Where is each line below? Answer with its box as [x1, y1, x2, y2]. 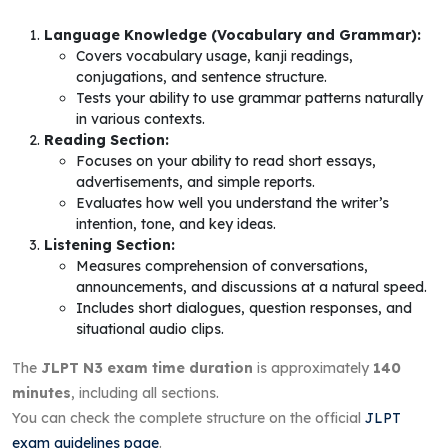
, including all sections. [71, 383, 219, 402]
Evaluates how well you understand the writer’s [76, 193, 389, 212]
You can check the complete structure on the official [12, 408, 361, 427]
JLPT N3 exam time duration [41, 358, 253, 377]
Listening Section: [44, 235, 175, 254]
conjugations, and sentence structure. [76, 67, 327, 86]
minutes [12, 383, 71, 402]
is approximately [253, 358, 373, 377]
